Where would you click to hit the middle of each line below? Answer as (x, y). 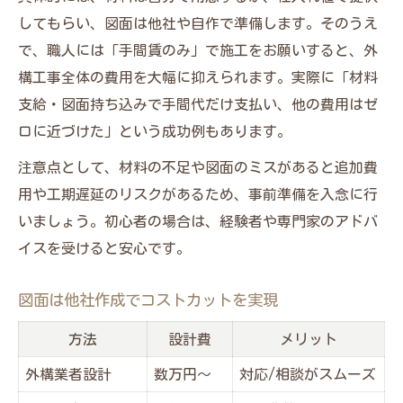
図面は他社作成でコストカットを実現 (148, 300)
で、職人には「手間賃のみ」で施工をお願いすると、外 (198, 50)
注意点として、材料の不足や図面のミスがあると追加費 (198, 167)
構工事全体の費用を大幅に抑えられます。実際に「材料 (198, 77)
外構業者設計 (68, 374)
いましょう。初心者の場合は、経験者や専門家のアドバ (198, 221)
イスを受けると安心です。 (104, 248)
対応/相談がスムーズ (308, 374)
